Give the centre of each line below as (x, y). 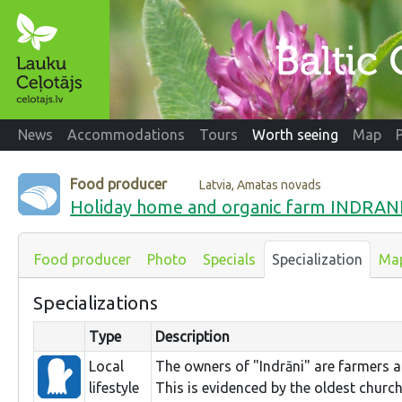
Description (192, 336)
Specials (229, 259)
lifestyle (114, 387)
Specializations (96, 302)
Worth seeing (295, 135)
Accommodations (126, 135)
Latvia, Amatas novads (261, 184)
